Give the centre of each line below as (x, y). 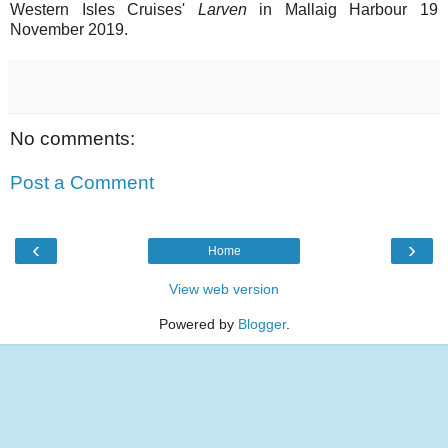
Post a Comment (82, 182)
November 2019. (69, 30)
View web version (224, 289)
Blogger (261, 324)
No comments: (72, 139)
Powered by (198, 324)
